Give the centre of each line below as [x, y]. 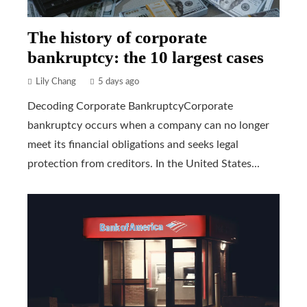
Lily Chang [56, 81]
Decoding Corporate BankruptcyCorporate [130, 106]
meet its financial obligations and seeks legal [133, 144]
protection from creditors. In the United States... [144, 163]
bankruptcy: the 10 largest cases [146, 57]
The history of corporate [117, 37]
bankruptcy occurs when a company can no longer [148, 125]
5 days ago [119, 81]
